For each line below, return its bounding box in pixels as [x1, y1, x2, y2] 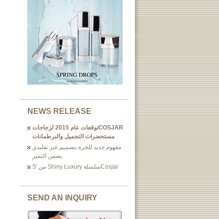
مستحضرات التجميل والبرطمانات [32, 133, 114, 140]
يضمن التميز [32, 153, 62, 159]
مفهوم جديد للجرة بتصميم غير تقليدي [32, 144, 121, 151]
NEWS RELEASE [27, 107, 91, 115]
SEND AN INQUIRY [27, 194, 97, 202]
